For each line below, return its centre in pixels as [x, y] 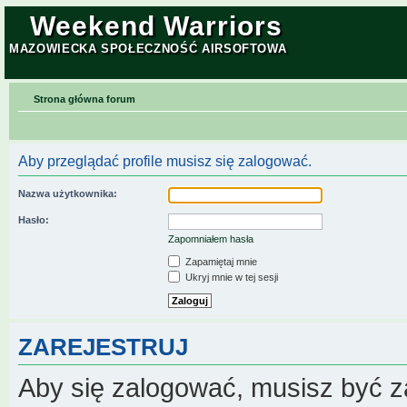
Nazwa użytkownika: [68, 193]
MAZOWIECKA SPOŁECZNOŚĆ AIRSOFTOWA [148, 49]
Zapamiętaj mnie [220, 261]
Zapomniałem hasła [211, 238]
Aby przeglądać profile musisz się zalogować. [165, 161]
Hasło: [34, 219]
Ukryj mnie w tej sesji [230, 277]
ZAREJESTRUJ [103, 347]
